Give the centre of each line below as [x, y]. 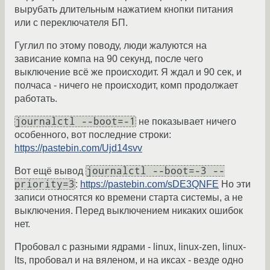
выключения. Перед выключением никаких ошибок [129, 211]
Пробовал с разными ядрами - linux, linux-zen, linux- [130, 247]
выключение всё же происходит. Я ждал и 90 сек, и [128, 72]
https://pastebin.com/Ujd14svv [78, 148]
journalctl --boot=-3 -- [155, 171]
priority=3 [45, 184]
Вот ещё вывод [50, 171]
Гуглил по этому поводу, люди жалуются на [111, 46]
